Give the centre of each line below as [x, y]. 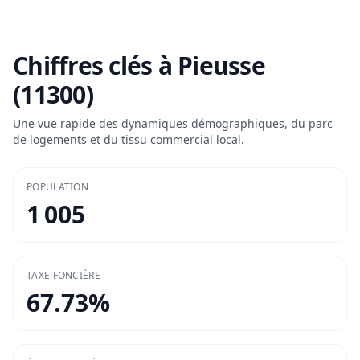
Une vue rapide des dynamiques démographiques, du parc [173, 124]
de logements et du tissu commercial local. [129, 140]
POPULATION [57, 187]
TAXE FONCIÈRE [63, 276]
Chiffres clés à [95, 66]
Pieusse [221, 66]
